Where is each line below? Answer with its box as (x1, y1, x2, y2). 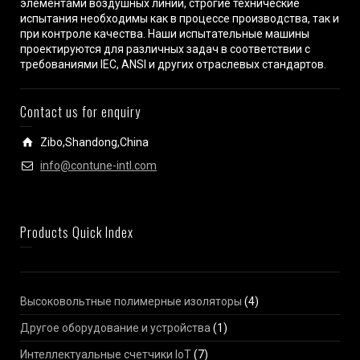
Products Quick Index (20, 222, 133, 242)
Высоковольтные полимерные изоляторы (20, 294, 242, 308)
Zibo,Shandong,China (40, 135, 149, 149)
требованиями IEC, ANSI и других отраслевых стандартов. (20, 57, 326, 71)
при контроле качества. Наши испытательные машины (20, 27, 309, 40)
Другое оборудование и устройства (20, 321, 211, 334)
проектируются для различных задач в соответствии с (20, 42, 310, 55)
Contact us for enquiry (20, 101, 141, 121)
